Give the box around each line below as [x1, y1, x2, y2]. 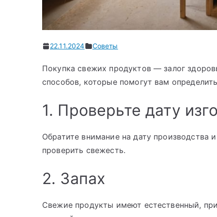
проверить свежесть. [42, 145, 126, 155]
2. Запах [42, 169, 106, 188]
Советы [92, 42, 118, 50]
